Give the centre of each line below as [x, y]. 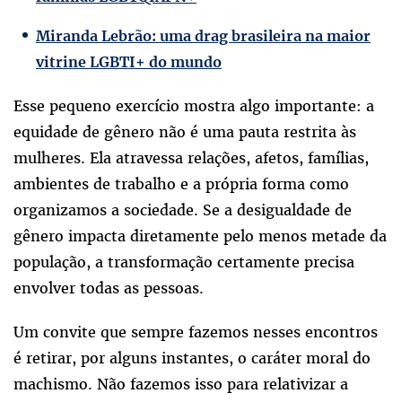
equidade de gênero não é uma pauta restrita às [185, 132]
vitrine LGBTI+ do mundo [129, 62]
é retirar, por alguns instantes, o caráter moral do [192, 358]
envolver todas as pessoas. [109, 288]
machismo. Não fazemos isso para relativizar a [181, 385]
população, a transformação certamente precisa [184, 262]
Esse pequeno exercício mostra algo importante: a [194, 106]
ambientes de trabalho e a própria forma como [181, 184]
